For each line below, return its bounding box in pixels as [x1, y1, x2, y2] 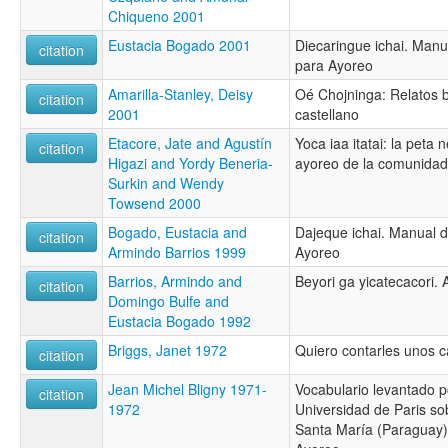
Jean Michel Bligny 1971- [108, 378, 267, 399]
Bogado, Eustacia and [108, 221, 247, 242]
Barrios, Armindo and [108, 270, 242, 291]
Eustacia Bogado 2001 [108, 34, 251, 55]
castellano [295, 103, 359, 124]
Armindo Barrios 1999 [108, 241, 246, 262]
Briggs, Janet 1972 [108, 339, 227, 360]
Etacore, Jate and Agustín [108, 132, 272, 153]
